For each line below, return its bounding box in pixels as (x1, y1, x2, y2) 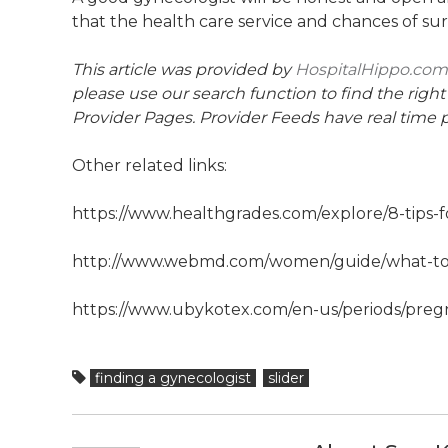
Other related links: (72, 156, 227, 175)
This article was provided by (72, 60, 295, 79)
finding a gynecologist (95, 369, 251, 387)
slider (268, 369, 304, 387)
